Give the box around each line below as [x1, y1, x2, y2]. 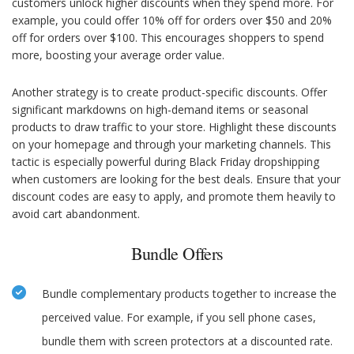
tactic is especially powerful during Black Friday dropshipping [12, 154, 319, 170]
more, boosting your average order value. [12, 47, 224, 63]
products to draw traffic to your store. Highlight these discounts [12, 119, 337, 135]
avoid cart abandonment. [12, 206, 140, 222]
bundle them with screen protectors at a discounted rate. [42, 333, 333, 349]
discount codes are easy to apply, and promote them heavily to [12, 189, 336, 205]
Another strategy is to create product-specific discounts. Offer [12, 85, 327, 100]
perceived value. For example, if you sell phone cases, [42, 310, 316, 326]
